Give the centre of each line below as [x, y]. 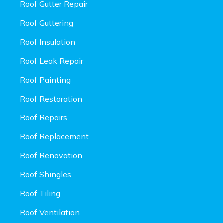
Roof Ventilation [50, 212]
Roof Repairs [44, 118]
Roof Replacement [54, 137]
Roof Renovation [51, 156]
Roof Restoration [51, 99]
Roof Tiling [40, 193]
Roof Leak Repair [52, 61]
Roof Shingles [46, 174]
